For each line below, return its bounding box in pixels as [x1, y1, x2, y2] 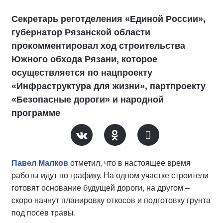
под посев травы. [11, 209, 76, 217]
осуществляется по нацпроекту [11, 68, 152, 78]
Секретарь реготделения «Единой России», [11, 14, 206, 24]
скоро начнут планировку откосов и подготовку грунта [11, 196, 211, 205]
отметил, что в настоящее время [68, 159, 191, 167]
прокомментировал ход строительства [11, 41, 185, 51]
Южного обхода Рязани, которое [11, 54, 157, 64]
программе [11, 108, 60, 118]
